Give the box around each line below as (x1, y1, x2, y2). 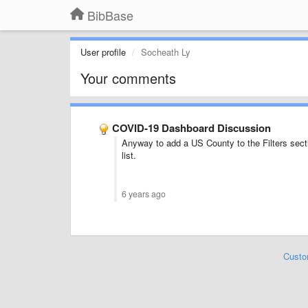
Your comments (80, 68, 176, 88)
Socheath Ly (141, 45, 190, 58)
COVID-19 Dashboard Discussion (112, 120, 271, 135)
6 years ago (122, 188, 166, 200)
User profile (80, 45, 126, 58)
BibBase (87, 6, 133, 24)
